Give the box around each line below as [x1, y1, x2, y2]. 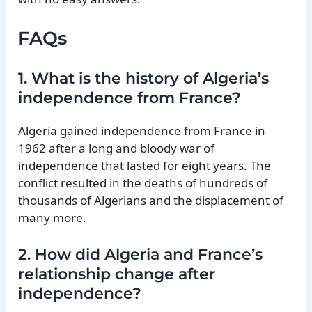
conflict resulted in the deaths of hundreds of [18, 174, 268, 191]
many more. [18, 209, 87, 226]
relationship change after [18, 264, 216, 283]
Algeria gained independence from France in [18, 122, 266, 139]
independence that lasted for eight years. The [18, 157, 272, 173]
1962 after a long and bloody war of [18, 139, 215, 156]
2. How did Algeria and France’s [18, 244, 263, 264]
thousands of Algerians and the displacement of [18, 192, 284, 208]
